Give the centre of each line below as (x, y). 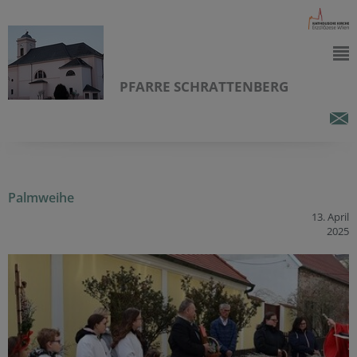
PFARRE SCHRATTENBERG (204, 86)
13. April (330, 217)
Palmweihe (41, 198)
